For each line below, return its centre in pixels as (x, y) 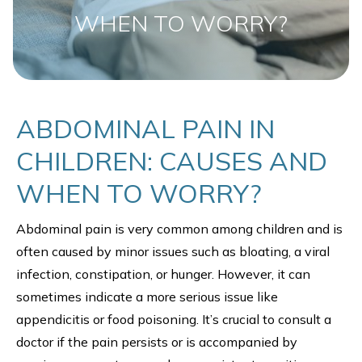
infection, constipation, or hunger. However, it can (163, 274)
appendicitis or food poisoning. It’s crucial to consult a (174, 319)
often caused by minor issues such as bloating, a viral (173, 251)
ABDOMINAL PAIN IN (145, 128)
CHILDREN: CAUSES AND (172, 161)
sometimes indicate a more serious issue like (147, 297)
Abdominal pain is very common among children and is (179, 229)
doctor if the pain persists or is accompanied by (157, 342)
